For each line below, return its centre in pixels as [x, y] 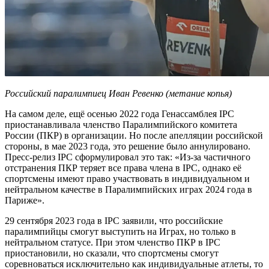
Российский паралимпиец [57, 94]
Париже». [25, 201]
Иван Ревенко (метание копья [169, 94]
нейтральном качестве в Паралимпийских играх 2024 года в [128, 190]
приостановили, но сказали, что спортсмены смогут [112, 253]
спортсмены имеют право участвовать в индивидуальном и [127, 179]
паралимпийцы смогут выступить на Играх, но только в [120, 232]
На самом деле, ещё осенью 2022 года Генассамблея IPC [119, 114]
